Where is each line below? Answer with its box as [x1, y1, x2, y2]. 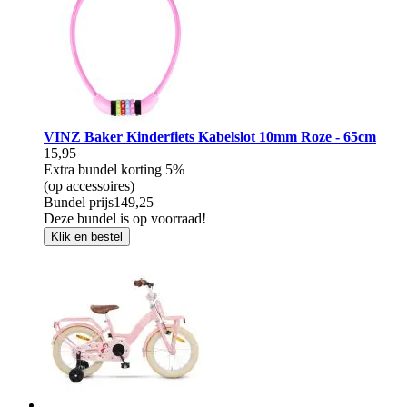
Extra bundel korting [44, 161, 165, 177]
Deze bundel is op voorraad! [44, 210, 206, 226]
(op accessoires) [44, 177, 134, 194]
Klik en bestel [51, 229, 123, 243]
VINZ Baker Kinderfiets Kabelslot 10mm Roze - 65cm [44, 128, 376, 144]
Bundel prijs [44, 194, 114, 210]
